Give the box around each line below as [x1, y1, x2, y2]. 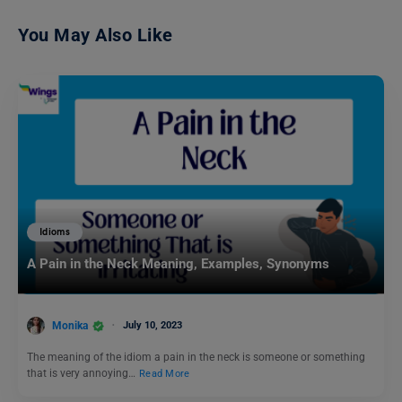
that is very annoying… [27, 367, 138, 380]
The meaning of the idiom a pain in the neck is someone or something [27, 351, 365, 364]
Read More [139, 368, 190, 380]
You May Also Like [18, 23, 173, 46]
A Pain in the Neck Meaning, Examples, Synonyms [27, 256, 333, 273]
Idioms [39, 226, 71, 239]
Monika [52, 319, 88, 332]
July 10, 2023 [123, 319, 182, 331]
